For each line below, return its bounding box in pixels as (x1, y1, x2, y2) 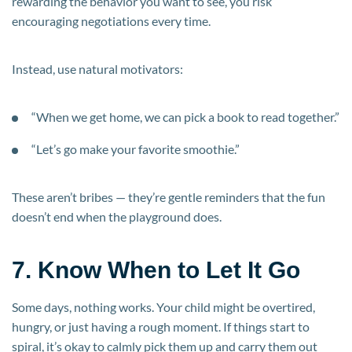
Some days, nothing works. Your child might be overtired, (12, 299, 315, 314)
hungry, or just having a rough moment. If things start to (12, 318, 310, 334)
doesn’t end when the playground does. (12, 208, 222, 224)
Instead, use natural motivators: (12, 60, 183, 76)
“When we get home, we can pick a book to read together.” (31, 108, 339, 124)
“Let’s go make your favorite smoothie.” (31, 141, 240, 156)
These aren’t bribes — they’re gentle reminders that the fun (12, 189, 325, 204)
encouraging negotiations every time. (12, 13, 211, 28)
